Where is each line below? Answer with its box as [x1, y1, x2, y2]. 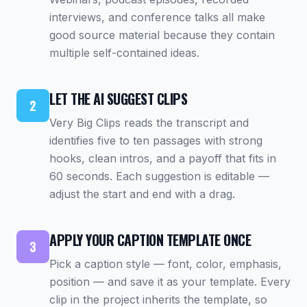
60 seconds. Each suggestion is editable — [49, 169, 269, 183]
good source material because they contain [49, 28, 275, 42]
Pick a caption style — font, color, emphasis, [49, 257, 282, 271]
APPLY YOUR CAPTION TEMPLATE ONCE [49, 230, 251, 250]
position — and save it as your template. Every [49, 275, 291, 288]
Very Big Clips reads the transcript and [49, 116, 249, 130]
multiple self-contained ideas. [49, 46, 199, 60]
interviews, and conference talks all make [49, 10, 265, 24]
